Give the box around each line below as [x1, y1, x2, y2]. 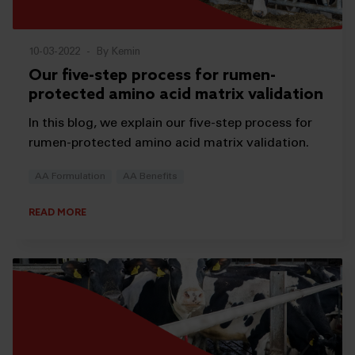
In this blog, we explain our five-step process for [29, 117, 312, 131]
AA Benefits [123, 172, 178, 182]
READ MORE [29, 207, 86, 219]
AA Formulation [35, 172, 105, 182]
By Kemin [97, 48, 140, 59]
